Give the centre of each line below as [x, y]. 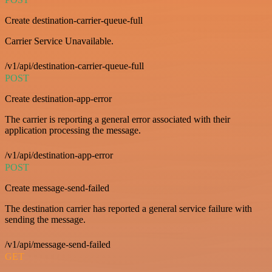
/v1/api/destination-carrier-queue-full [74, 66]
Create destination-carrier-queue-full [74, 21]
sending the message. [45, 220]
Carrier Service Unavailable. [59, 41]
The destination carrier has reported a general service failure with [128, 209]
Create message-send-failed [57, 188]
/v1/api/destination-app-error [59, 155]
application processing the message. [73, 131]
